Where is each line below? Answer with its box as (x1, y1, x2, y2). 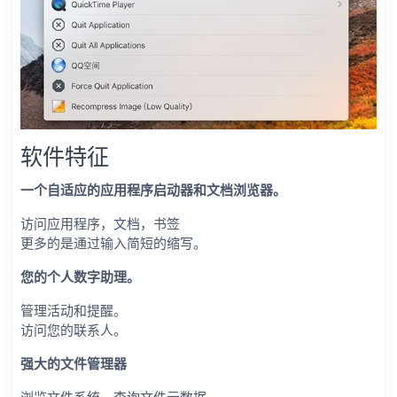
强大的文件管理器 (20, 355, 127, 372)
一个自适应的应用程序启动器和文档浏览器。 (20, 182, 286, 198)
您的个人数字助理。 (20, 269, 140, 285)
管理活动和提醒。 (20, 302, 127, 319)
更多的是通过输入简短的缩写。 (20, 235, 206, 252)
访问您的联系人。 (20, 322, 127, 339)
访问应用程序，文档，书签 (20, 215, 180, 232)
